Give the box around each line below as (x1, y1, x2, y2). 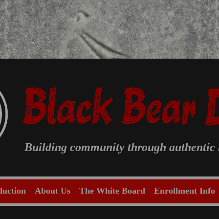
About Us (34, 186, 70, 196)
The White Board (79, 186, 145, 196)
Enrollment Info (153, 186, 215, 196)
